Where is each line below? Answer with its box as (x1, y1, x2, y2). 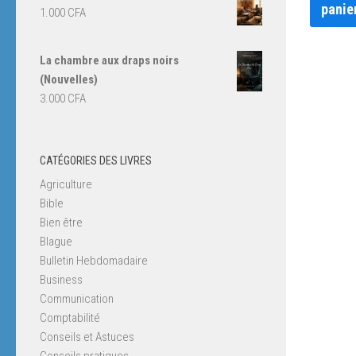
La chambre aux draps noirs (40, 52, 179, 68)
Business (40, 272, 83, 287)
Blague (40, 234, 72, 249)
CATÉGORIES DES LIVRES (40, 153, 152, 167)
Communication (40, 291, 114, 306)
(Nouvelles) (40, 72, 98, 87)
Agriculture (40, 176, 92, 192)
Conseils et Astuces (40, 329, 134, 344)
